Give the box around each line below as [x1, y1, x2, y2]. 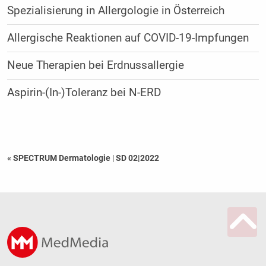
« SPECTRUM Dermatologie [7, 153, 112, 163]
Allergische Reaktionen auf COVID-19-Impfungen [7, 31, 249, 45]
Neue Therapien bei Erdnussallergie [7, 58, 184, 72]
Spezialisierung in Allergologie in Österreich [7, 4, 224, 17]
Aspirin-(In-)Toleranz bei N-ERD [7, 85, 161, 99]
